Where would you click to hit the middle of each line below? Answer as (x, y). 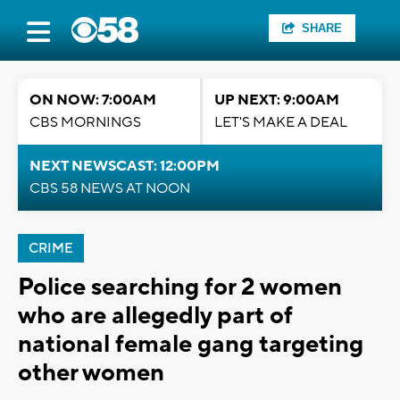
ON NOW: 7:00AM (93, 100)
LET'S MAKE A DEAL (281, 122)
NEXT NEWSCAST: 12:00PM (125, 166)
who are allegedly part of (155, 316)
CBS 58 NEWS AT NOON (110, 188)
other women (91, 373)
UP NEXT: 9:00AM (277, 100)
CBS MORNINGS (85, 122)
